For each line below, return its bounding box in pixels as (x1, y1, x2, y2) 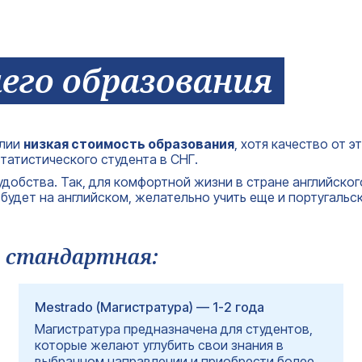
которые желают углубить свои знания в (35, 336, 284, 353)
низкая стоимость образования (23, 136, 234, 152)
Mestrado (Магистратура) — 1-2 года (35, 298, 265, 315)
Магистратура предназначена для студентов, (35, 320, 314, 337)
